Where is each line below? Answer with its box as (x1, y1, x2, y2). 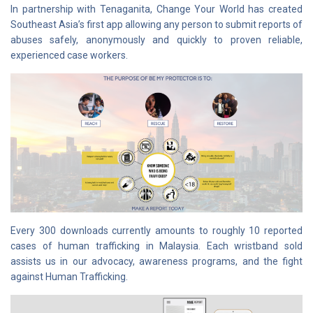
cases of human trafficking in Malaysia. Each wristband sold (10, 240, 303, 252)
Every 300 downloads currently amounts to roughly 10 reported (10, 225, 303, 237)
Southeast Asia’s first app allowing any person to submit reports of (10, 18, 303, 30)
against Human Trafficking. (10, 271, 128, 283)
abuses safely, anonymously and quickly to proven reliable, (10, 34, 303, 45)
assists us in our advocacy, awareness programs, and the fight (10, 256, 303, 268)
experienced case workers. (10, 49, 128, 61)
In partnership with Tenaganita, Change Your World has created (10, 3, 303, 15)
